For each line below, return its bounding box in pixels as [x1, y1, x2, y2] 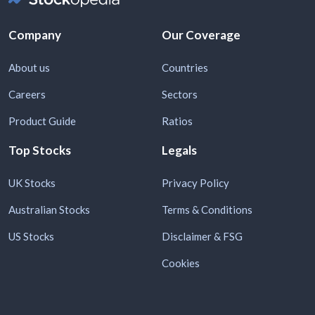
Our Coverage [162, 27, 240, 42]
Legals [162, 142, 197, 157]
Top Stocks [8, 142, 71, 157]
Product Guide [8, 114, 76, 127]
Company [8, 27, 61, 42]
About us [8, 60, 50, 74]
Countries [162, 60, 208, 74]
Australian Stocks [8, 202, 90, 216]
